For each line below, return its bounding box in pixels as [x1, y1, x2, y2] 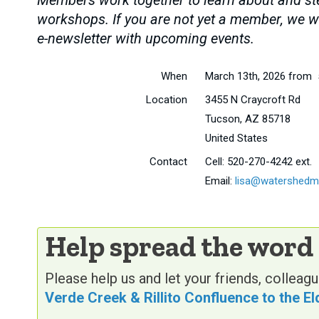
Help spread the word [45, 229, 313, 264]
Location [145, 93, 187, 107]
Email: [204, 174, 235, 188]
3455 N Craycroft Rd [204, 93, 300, 107]
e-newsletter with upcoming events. [37, 30, 254, 48]
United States [204, 132, 268, 145]
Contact [149, 155, 187, 169]
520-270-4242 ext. [226, 155, 315, 169]
